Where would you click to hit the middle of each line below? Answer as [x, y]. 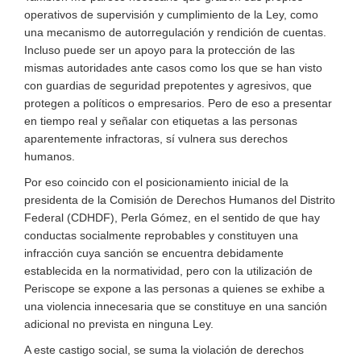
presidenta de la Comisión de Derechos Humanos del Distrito [180, 200]
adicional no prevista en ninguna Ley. [119, 324]
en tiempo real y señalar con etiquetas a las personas [161, 121]
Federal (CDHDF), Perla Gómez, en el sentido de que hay [172, 218]
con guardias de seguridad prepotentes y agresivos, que [168, 85]
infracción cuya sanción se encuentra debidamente [154, 253]
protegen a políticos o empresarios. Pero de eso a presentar [178, 103]
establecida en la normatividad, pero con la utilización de [168, 271]
